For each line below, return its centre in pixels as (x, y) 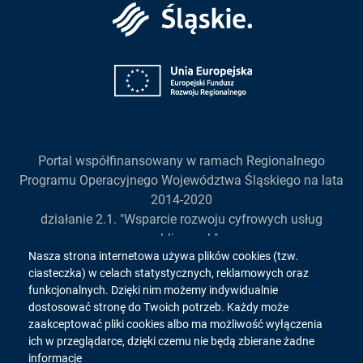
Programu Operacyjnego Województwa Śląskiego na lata (181, 180)
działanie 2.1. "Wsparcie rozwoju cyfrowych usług (181, 219)
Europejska (138, 78)
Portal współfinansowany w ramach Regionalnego (181, 161)
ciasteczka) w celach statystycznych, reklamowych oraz (169, 273)
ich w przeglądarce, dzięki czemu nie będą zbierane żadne (171, 341)
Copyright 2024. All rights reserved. (181, 307)
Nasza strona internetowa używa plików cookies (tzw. (163, 256)
